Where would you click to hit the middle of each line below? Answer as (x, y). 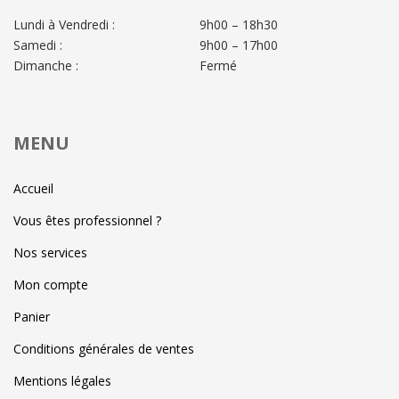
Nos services (50, 253)
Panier (32, 317)
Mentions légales (62, 381)
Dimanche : (46, 66)
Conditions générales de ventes (104, 349)
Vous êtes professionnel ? (87, 221)
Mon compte (51, 285)
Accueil (33, 189)
